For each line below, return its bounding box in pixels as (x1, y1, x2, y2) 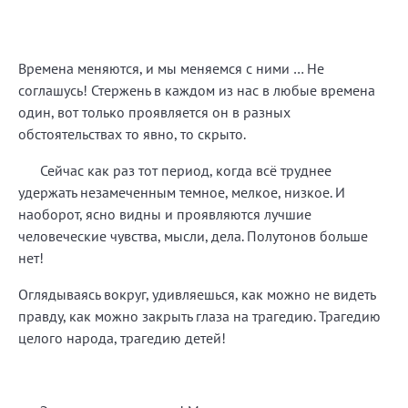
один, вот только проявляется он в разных (18, 102, 291, 121)
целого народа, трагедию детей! (18, 328, 226, 347)
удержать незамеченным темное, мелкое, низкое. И (18, 182, 345, 201)
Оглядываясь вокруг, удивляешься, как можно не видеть (18, 284, 375, 303)
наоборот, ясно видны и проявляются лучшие (18, 204, 311, 223)
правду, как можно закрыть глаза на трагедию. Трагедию (18, 306, 381, 325)
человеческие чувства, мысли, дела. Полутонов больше (18, 226, 368, 245)
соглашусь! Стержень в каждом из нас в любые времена (18, 80, 375, 99)
